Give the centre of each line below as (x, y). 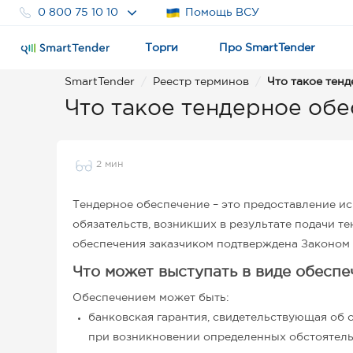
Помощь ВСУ (223, 12)
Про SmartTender (267, 48)
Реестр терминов (201, 82)
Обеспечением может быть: (151, 298)
